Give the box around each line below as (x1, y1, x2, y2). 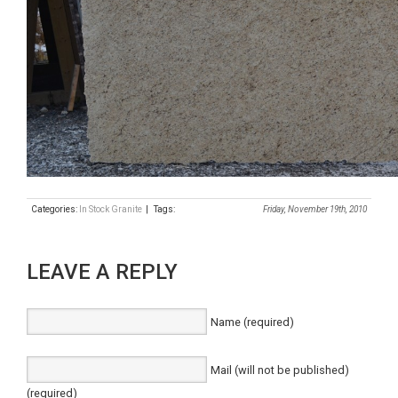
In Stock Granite (79, 203, 142, 214)
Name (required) (211, 314, 294, 329)
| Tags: (142, 203, 175, 214)
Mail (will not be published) (211, 362, 349, 377)
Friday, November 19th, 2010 (263, 203, 367, 214)
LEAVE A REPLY (27, 259, 178, 284)
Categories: (31, 203, 79, 214)
